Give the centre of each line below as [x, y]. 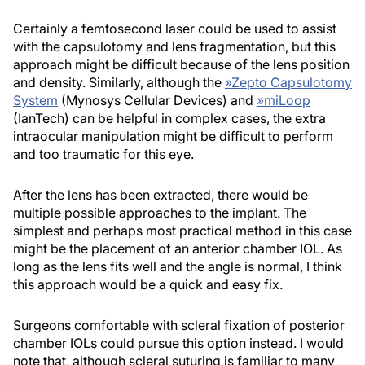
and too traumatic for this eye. [103, 154]
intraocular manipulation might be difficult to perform [173, 136]
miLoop [287, 100]
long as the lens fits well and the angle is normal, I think [178, 266]
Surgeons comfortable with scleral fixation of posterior [179, 325]
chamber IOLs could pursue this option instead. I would [178, 343]
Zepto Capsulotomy [292, 82]
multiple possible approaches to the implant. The [160, 212]
